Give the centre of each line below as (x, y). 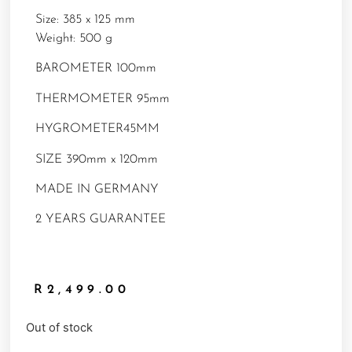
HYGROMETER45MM (97, 129)
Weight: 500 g (73, 39)
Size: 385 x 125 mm (85, 20)
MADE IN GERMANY (97, 190)
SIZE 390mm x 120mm (96, 159)
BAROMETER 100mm (95, 69)
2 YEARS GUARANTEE (100, 220)
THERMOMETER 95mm (102, 99)
